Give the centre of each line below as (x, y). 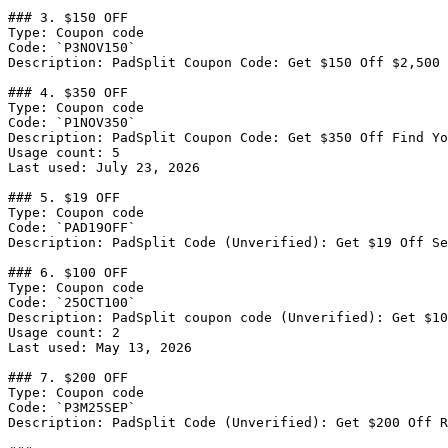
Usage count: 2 (64, 332)
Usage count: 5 (64, 152)
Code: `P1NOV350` (72, 122)
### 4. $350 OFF (68, 92)
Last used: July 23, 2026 (104, 167)
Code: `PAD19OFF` (72, 227)
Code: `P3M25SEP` (72, 407)
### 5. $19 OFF (64, 197)
